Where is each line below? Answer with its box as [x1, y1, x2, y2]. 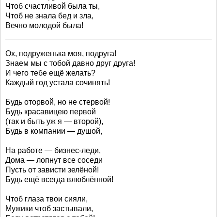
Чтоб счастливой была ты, [5, 2, 100, 10]
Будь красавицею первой [5, 108, 96, 116]
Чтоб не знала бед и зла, [5, 12, 93, 20]
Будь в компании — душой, [5, 127, 102, 135]
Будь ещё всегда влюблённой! [5, 175, 113, 184]
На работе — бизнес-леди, [5, 146, 101, 155]
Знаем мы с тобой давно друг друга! [5, 59, 135, 67]
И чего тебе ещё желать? [5, 69, 95, 77]
